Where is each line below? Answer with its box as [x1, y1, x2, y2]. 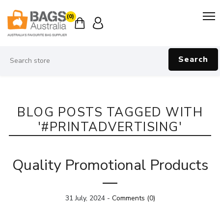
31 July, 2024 [65, 193, 105, 203]
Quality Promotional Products [12, 155, 208, 176]
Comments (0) [111, 193, 155, 203]
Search [178, 54, 208, 65]
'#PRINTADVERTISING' [37, 119, 183, 136]
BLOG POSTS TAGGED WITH [17, 104, 203, 121]
